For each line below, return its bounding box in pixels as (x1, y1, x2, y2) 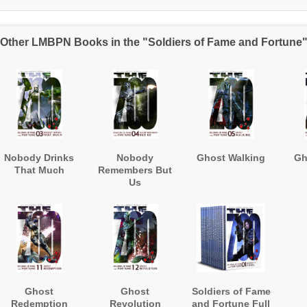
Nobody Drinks (4, 152, 75, 164)
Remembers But (98, 164, 173, 176)
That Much (14, 164, 64, 176)
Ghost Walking (197, 152, 266, 164)
